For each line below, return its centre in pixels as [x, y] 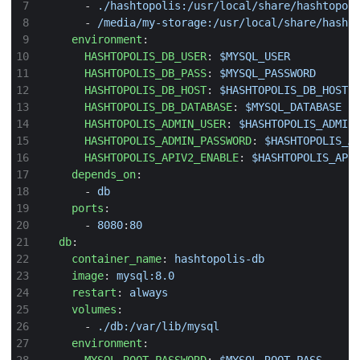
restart [94, 293]
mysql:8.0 [145, 276]
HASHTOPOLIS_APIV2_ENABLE [162, 158]
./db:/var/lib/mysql [158, 327]
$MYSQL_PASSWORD [268, 74]
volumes [94, 310]
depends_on [104, 175]
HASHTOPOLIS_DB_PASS [145, 74]
